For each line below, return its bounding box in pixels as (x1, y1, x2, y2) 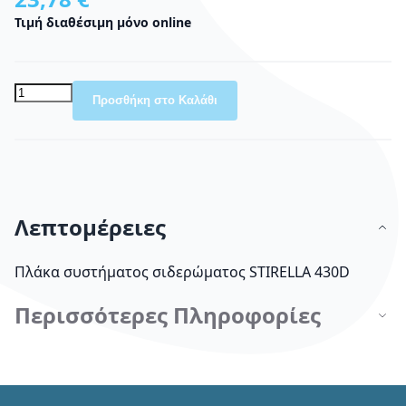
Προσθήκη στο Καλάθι (92, 92, 217, 107)
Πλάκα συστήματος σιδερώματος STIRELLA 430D (14, 261, 350, 282)
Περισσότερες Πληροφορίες (14, 299, 321, 330)
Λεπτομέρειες (14, 211, 166, 242)
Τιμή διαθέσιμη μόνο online (14, 13, 191, 31)
